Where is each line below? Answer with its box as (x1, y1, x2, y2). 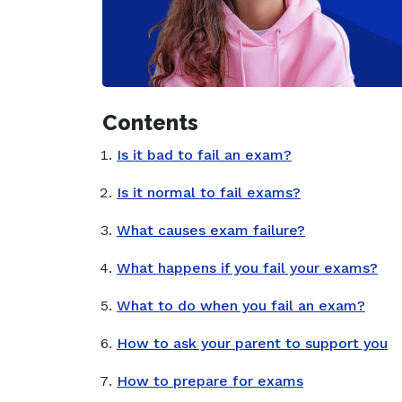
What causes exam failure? (117, 222, 305, 240)
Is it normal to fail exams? (117, 184, 301, 202)
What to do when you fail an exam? (117, 297, 365, 315)
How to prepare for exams (117, 372, 303, 390)
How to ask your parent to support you (117, 335, 388, 353)
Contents (102, 109, 198, 136)
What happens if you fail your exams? (117, 259, 378, 277)
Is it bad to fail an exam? (117, 146, 292, 164)
